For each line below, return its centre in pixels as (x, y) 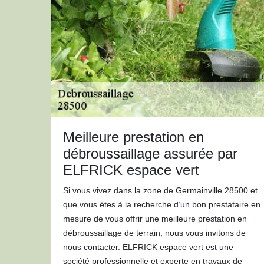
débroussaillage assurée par (150, 154)
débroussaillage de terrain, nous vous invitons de (154, 233)
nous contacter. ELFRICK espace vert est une (148, 247)
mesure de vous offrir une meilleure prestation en (155, 219)
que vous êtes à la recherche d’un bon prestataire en (162, 204)
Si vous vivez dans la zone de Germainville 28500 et (160, 190)
